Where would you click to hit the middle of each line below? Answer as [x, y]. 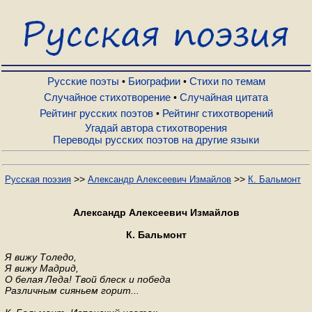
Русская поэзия [38, 179]
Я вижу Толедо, [41, 257]
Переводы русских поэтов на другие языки [156, 140]
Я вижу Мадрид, [42, 268]
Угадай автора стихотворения [156, 128]
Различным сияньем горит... [72, 290]
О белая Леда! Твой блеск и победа [88, 279]
